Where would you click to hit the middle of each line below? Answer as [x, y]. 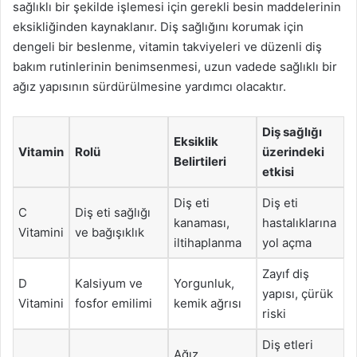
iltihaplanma [208, 243]
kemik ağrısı [208, 303]
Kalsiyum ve [109, 283]
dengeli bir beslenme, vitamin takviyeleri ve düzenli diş [167, 47]
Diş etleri [288, 345]
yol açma [287, 243]
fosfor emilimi [114, 303]
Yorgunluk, [204, 283]
